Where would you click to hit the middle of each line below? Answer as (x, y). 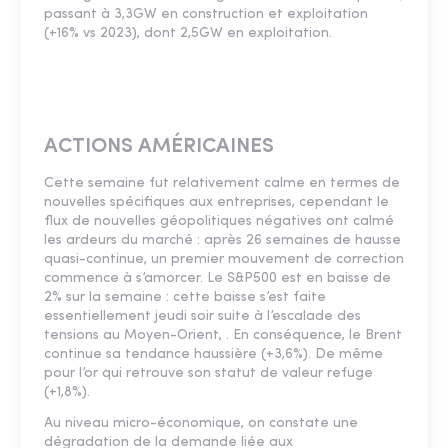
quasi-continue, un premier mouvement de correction (224, 260)
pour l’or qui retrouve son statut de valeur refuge (208, 374)
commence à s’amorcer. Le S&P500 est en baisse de (217, 279)
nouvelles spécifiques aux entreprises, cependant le (216, 203)
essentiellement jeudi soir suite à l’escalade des (202, 317)
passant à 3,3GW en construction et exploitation (206, 15)
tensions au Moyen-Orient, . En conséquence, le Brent (223, 336)
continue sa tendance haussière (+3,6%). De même (213, 355)
